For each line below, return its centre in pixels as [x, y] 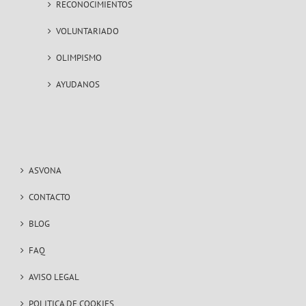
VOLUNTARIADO [87, 31]
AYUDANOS [78, 84]
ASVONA [45, 170]
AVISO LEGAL [54, 277]
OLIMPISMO [79, 58]
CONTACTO [50, 197]
